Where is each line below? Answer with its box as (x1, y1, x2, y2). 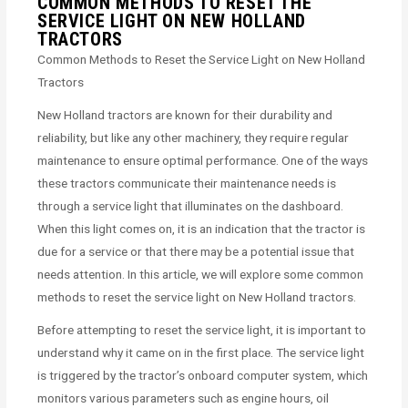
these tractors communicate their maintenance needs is (37, 176, 337, 191)
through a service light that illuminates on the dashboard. (37, 199, 344, 214)
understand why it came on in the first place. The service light (37, 345, 365, 361)
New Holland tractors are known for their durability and (37, 107, 333, 123)
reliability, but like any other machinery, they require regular (37, 130, 350, 146)
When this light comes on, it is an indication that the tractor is (37, 221, 366, 237)
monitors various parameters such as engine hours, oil (37, 391, 330, 406)
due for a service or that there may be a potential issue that (37, 244, 355, 260)
